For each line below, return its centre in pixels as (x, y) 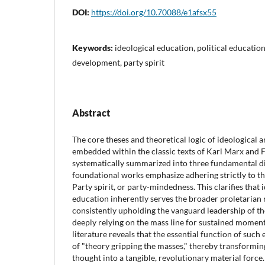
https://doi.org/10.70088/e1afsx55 (154, 12)
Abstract (91, 112)
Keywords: (93, 47)
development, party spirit (118, 62)
